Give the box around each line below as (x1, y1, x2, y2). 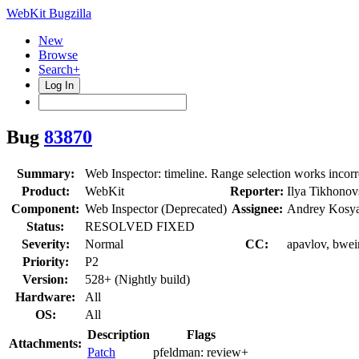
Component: (11, 201, 79, 216)
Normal (85, 236, 123, 251)
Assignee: (231, 201, 283, 216)
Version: (22, 272, 68, 286)
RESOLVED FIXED (85, 219, 195, 233)
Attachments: (9, 336, 82, 350)
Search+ (38, 63, 80, 76)
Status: (26, 219, 64, 233)
